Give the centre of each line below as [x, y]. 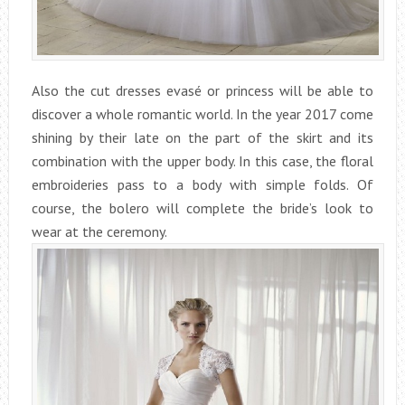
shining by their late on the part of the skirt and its [202, 138]
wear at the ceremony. [99, 232]
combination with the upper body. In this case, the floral [202, 161]
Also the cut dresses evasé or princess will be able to [202, 91]
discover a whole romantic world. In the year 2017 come [202, 114]
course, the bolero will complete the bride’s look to [202, 208]
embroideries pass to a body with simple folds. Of [202, 185]
